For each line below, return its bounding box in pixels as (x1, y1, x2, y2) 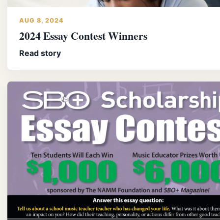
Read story (19, 48, 61, 58)
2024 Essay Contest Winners (19, 27, 147, 43)
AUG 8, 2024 (19, 16, 64, 24)
